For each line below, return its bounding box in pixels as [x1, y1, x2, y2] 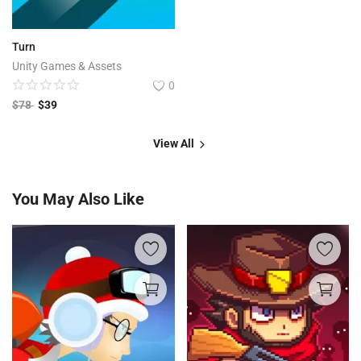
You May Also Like [12, 189, 144, 210]
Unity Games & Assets [12, 60, 122, 73]
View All [153, 137, 197, 151]
